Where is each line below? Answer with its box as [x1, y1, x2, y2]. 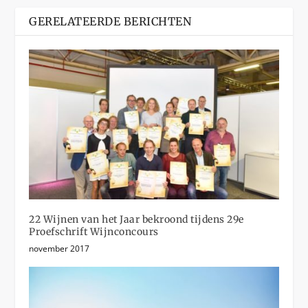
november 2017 [29, 242, 90, 254]
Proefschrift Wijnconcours [29, 225, 159, 238]
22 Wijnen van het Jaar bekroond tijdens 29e [29, 212, 244, 225]
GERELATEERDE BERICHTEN [29, 14, 192, 29]
